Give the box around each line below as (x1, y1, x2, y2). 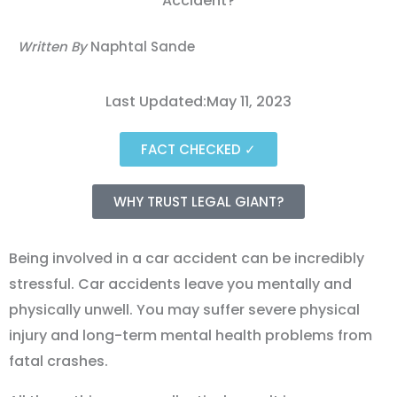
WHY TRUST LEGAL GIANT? (113, 191, 284, 211)
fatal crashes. (9, 350, 108, 371)
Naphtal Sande (87, 36, 195, 56)
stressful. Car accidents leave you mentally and (9, 273, 352, 294)
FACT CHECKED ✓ (141, 139, 256, 159)
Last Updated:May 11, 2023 (105, 90, 292, 112)
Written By (18, 36, 87, 56)
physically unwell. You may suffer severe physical (9, 299, 360, 320)
